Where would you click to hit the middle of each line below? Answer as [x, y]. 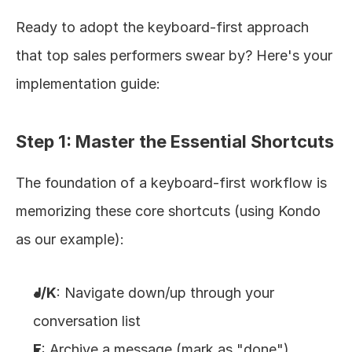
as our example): [70, 239]
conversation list [87, 321]
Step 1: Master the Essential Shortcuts [175, 141]
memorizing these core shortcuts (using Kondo [168, 211]
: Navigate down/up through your [165, 292]
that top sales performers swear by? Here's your [174, 55]
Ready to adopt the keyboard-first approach [162, 27]
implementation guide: [88, 83]
